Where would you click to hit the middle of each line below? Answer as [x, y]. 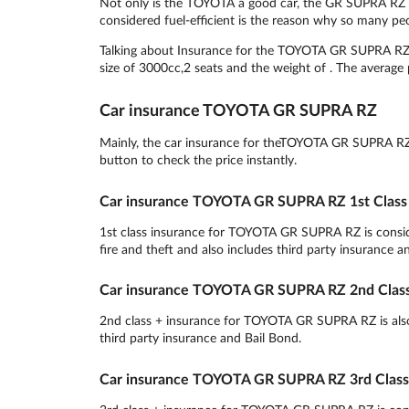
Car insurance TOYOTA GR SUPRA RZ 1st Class [253, 200]
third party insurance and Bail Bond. [200, 338]
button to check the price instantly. [198, 159]
